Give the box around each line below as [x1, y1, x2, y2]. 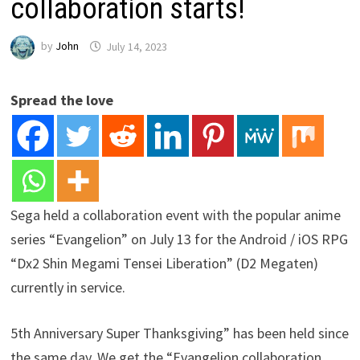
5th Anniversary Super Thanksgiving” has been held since [10, 324, 350, 343]
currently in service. [10, 278, 126, 297]
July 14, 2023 [106, 39, 168, 54]
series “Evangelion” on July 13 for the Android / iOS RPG [10, 230, 349, 249]
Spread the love [10, 91, 114, 110]
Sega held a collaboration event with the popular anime [10, 206, 342, 225]
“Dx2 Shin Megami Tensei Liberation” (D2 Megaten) [10, 254, 319, 273]
